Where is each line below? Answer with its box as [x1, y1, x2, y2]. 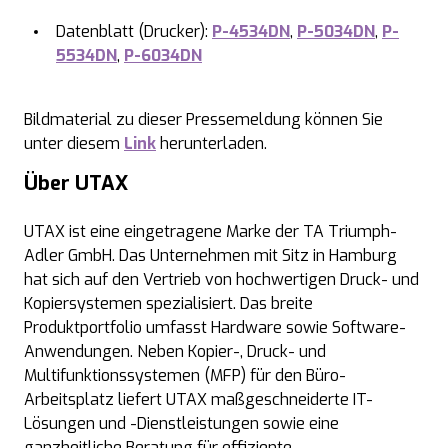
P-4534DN [212, 21, 290, 42]
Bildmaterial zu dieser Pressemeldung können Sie [24, 109, 383, 130]
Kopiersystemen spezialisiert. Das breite [24, 293, 313, 314]
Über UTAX [24, 170, 128, 197]
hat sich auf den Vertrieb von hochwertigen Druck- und [24, 269, 419, 290]
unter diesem [24, 133, 124, 154]
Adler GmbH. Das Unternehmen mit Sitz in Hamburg [24, 245, 397, 266]
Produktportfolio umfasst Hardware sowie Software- [24, 317, 406, 338]
